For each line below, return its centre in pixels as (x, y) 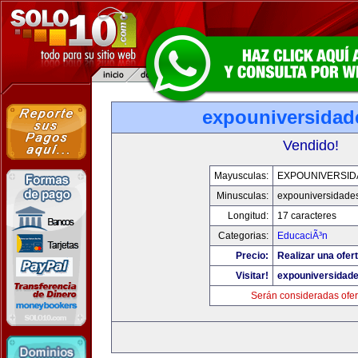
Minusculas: (243, 196)
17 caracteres (307, 216)
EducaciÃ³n (302, 236)
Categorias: (243, 236)
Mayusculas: (241, 176)
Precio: (252, 256)
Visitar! (252, 276)
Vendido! (311, 145)
